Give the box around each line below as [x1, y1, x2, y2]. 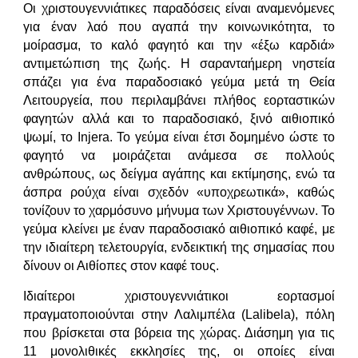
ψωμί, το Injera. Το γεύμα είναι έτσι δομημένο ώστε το [23, 129, 335, 144]
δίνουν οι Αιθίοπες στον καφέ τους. [23, 258, 220, 272]
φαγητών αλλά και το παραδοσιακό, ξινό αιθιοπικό [23, 111, 335, 125]
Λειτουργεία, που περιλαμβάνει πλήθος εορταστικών [23, 93, 335, 107]
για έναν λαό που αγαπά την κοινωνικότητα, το [23, 19, 335, 34]
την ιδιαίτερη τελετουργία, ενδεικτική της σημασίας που [23, 240, 335, 254]
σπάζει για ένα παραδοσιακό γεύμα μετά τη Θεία [23, 74, 335, 89]
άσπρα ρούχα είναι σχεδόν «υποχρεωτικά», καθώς [23, 185, 335, 199]
